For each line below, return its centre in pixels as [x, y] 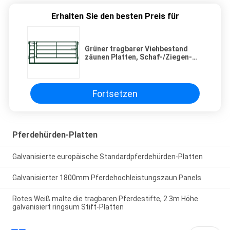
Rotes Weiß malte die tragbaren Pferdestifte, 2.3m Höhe [105, 198]
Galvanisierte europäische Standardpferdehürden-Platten [107, 157]
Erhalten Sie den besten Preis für [115, 16]
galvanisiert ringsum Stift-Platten [68, 207]
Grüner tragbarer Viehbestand [136, 49]
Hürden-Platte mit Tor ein [129, 65]
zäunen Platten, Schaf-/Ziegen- [138, 57]
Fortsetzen [115, 93]
